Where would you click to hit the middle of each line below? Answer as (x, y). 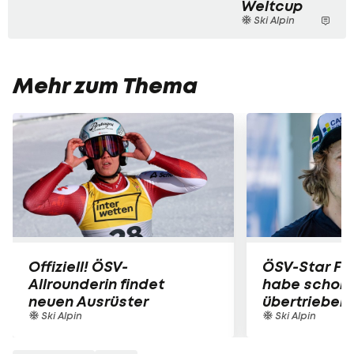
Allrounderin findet (96, 284)
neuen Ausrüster (88, 301)
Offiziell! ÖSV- (78, 267)
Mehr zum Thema (105, 86)
